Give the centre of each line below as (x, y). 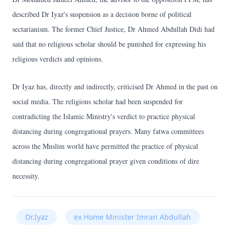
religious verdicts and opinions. (58, 59)
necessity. (26, 176)
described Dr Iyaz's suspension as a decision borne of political (102, 14)
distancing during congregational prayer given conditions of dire (106, 161)
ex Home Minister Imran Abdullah (132, 217)
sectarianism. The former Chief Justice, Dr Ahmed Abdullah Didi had (113, 29)
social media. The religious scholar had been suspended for (98, 102)
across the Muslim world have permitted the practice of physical (105, 146)
